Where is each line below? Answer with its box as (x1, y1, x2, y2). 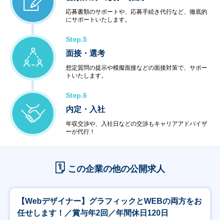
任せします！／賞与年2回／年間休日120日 (17, 209, 168, 217)
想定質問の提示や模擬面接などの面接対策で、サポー (66, 64, 207, 71)
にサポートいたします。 (66, 16, 131, 23)
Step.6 (66, 91, 87, 99)
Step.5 (66, 35, 87, 43)
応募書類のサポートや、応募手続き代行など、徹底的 (66, 8, 207, 15)
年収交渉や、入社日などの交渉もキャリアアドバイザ (66, 120, 207, 127)
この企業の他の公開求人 (67, 164, 165, 174)
